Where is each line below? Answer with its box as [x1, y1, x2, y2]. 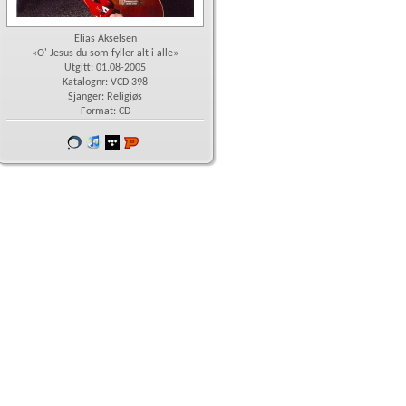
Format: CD [80, 106, 130, 117]
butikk [67, 151, 93, 162]
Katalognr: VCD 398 [63, 77, 148, 88]
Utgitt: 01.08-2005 [64, 63, 146, 73]
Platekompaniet [139, 137, 208, 148]
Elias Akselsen [73, 34, 137, 44]
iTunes [101, 137, 129, 148]
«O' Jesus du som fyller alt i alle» [32, 48, 179, 59]
